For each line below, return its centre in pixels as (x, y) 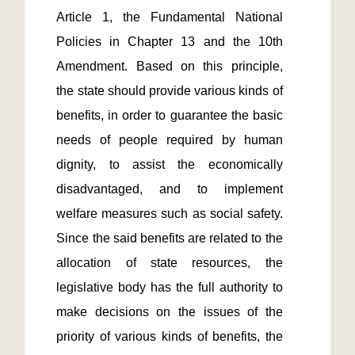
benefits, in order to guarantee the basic (170, 115)
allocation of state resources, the (170, 263)
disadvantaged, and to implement (170, 189)
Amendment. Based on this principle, (170, 66)
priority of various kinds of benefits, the (170, 336)
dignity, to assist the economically (170, 164)
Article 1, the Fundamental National (170, 17)
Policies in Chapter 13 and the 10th (170, 42)
